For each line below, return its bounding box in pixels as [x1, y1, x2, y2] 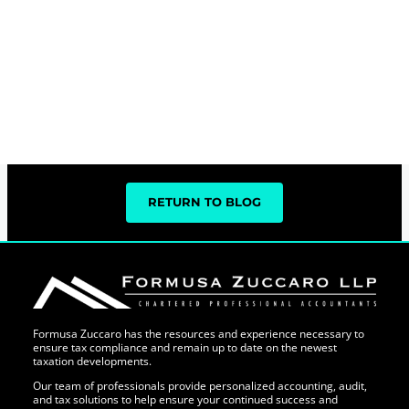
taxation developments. [32, 353, 152, 370]
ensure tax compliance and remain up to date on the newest [32, 340, 337, 356]
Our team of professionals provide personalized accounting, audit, [32, 378, 367, 394]
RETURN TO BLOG [148, 195, 261, 210]
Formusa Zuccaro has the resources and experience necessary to [32, 326, 364, 342]
